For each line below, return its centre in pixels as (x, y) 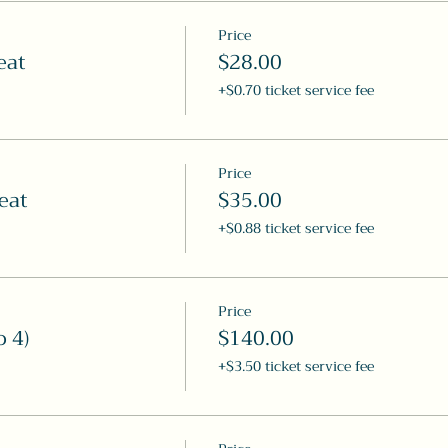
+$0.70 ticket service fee (295, 90)
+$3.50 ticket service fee (295, 366)
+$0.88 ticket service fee (295, 228)
